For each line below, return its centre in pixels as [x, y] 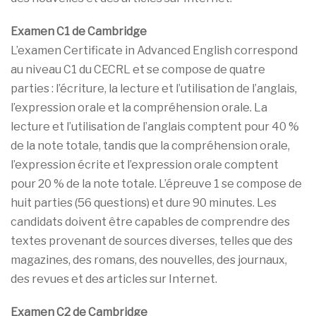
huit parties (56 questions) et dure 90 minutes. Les [144, 202]
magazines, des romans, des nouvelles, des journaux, [149, 260]
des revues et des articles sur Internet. [114, 279]
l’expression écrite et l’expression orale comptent [145, 164]
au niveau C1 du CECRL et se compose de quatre [138, 69]
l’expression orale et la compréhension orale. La [139, 107]
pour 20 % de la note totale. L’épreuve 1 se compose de [156, 183]
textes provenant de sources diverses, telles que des [152, 241]
